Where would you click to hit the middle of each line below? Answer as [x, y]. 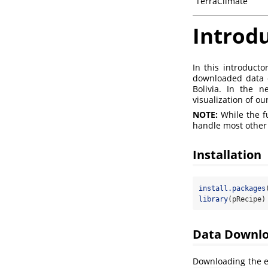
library [213, 200]
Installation [227, 155]
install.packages [232, 189]
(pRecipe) [247, 200]
